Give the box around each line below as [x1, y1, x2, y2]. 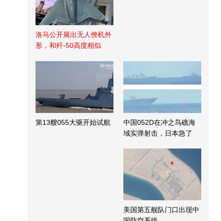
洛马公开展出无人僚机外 [36, 31, 111, 38]
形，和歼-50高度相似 [36, 41, 101, 49]
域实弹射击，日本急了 [123, 129, 192, 137]
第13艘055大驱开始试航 [36, 118, 110, 126]
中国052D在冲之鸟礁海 [123, 118, 195, 126]
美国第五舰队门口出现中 [123, 206, 199, 214]
